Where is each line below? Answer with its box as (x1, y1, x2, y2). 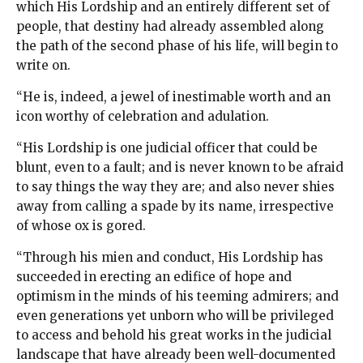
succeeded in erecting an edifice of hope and (16, 269, 292, 285)
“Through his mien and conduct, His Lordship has (16, 250, 323, 266)
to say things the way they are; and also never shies (16, 179, 335, 195)
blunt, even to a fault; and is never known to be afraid (16, 160, 344, 176)
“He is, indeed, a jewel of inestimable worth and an (16, 89, 331, 105)
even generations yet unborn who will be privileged (16, 308, 334, 324)
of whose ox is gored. (16, 218, 146, 234)
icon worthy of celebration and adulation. (16, 109, 269, 125)
